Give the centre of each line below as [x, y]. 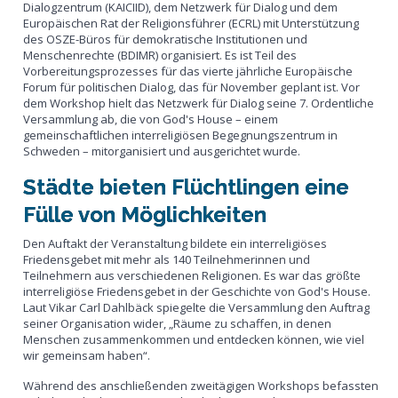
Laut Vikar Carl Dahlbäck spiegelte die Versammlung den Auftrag [197, 307]
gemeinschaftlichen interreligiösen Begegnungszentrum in [181, 135]
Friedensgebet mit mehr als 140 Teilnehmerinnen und [167, 259]
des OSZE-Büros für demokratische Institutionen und [166, 39]
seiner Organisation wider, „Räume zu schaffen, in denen [178, 323]
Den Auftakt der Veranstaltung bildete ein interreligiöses [175, 243]
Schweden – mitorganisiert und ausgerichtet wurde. [162, 151]
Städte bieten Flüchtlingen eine [187, 187]
